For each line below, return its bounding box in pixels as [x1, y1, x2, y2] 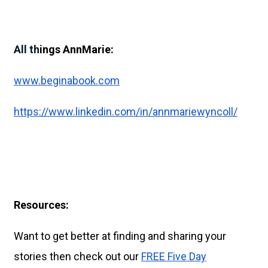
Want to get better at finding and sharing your [14, 229, 226, 242]
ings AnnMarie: [39, 42, 114, 56]
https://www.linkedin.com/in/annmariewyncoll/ [14, 105, 237, 118]
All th [14, 42, 39, 56]
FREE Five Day [141, 249, 206, 263]
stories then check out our [14, 249, 141, 263]
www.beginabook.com [14, 74, 120, 87]
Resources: [14, 198, 69, 211]
